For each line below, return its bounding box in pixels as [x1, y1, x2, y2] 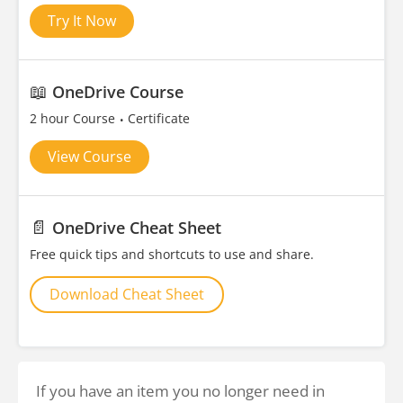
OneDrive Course [52, 81, 184, 103]
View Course [48, 147, 131, 166]
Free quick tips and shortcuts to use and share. [30, 246, 314, 263]
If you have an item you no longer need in [36, 381, 325, 401]
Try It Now [48, 11, 116, 31]
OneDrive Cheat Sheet [52, 217, 221, 238]
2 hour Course [30, 110, 119, 127]
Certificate [128, 110, 190, 127]
